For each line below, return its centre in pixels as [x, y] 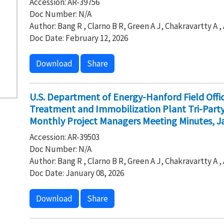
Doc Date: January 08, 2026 [76, 173]
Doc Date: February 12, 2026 [78, 38]
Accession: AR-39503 [64, 137]
